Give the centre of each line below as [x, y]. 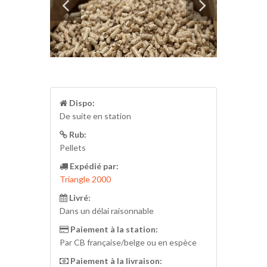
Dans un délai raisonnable [107, 211]
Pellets [73, 148]
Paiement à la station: [113, 229]
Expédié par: [93, 166]
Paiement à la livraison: [115, 261]
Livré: [79, 198]
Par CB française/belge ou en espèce [128, 242]
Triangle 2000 [85, 179]
